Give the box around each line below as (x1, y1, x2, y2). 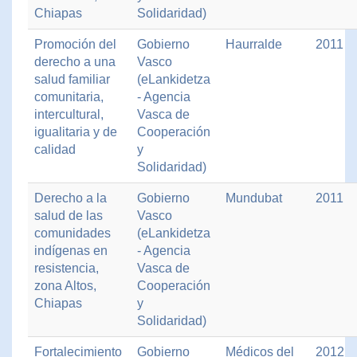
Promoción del (34, 37, 116, 51)
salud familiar (34, 73, 110, 86)
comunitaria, (34, 90, 104, 104)
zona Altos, (34, 279, 96, 292)
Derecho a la (34, 191, 107, 205)
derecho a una (34, 55, 116, 69)
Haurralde (226, 37, 282, 51)
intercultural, (34, 108, 104, 121)
